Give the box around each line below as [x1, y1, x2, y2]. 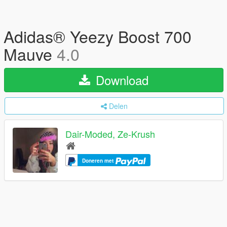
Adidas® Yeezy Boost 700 [4, 24, 192, 48]
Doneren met [82, 157, 115, 165]
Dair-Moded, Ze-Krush [65, 127, 155, 141]
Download [92, 71, 148, 89]
